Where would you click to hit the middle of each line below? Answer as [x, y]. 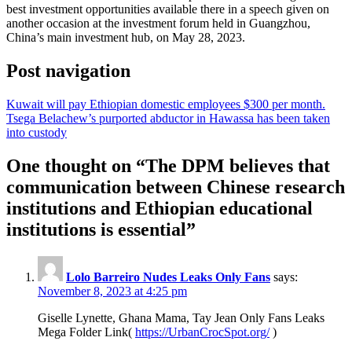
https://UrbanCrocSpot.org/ [202, 332]
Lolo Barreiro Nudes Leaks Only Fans [168, 277]
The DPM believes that [238, 165]
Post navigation [68, 70]
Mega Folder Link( [86, 332]
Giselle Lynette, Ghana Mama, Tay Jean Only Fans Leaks [181, 317]
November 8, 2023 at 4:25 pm [112, 291]
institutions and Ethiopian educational [159, 208]
